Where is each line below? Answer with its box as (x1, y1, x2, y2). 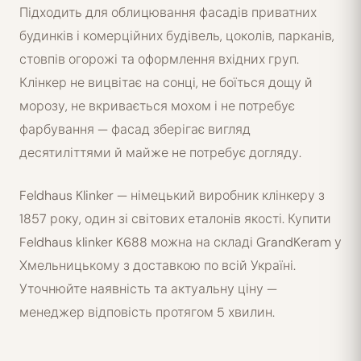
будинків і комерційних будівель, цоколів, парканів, (19, 27, 334, 44)
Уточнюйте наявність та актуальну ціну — (19, 280, 277, 297)
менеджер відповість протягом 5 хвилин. (19, 304, 275, 321)
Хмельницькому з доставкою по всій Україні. (19, 257, 296, 274)
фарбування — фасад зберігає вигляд (19, 121, 251, 138)
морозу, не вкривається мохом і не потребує (19, 98, 295, 114)
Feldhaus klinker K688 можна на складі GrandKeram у (19, 234, 342, 251)
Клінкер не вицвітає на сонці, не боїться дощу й (19, 74, 313, 91)
